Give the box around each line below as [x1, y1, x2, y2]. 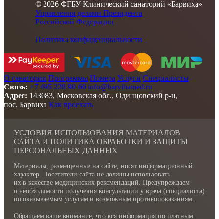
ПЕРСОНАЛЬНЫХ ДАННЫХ [14, 146, 118, 155]
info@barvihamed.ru [88, 83, 152, 91]
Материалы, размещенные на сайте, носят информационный [14, 162, 193, 170]
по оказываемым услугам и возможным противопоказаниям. [14, 195, 194, 203]
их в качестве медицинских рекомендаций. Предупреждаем [14, 178, 190, 187]
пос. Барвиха [4, 100, 47, 109]
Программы [48, 74, 88, 83]
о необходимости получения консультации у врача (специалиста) [14, 187, 205, 195]
